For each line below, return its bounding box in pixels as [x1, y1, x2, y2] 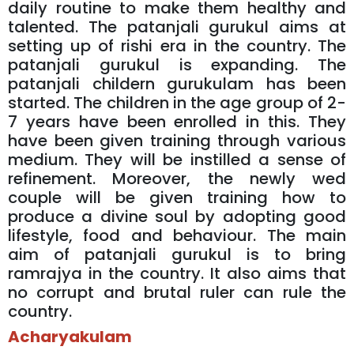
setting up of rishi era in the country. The [8, 34, 346, 57]
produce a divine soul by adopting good [8, 205, 346, 228]
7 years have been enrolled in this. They [8, 110, 346, 133]
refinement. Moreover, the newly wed [8, 167, 346, 190]
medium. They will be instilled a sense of [8, 148, 346, 171]
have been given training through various [8, 129, 346, 152]
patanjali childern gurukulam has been [8, 72, 346, 95]
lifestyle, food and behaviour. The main [8, 224, 346, 247]
